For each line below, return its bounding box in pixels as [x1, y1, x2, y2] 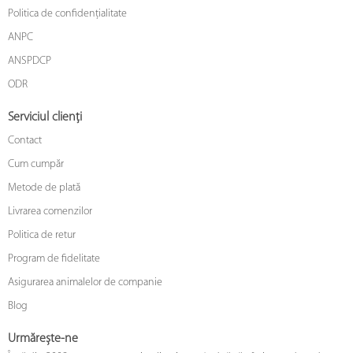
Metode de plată [8, 181, 80, 194]
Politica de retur [8, 229, 76, 241]
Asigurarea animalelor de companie [8, 276, 162, 288]
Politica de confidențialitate [8, 7, 127, 20]
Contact [8, 134, 42, 147]
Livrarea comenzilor [8, 205, 92, 217]
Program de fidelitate [8, 252, 100, 265]
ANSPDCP [8, 54, 51, 67]
